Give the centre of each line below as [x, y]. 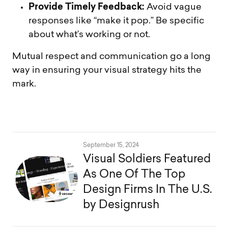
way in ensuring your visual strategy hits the [107, 70]
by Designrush [121, 206]
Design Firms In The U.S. [148, 190]
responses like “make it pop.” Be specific [116, 21]
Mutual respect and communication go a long [111, 56]
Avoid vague [173, 7]
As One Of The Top [134, 175]
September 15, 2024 [111, 146]
